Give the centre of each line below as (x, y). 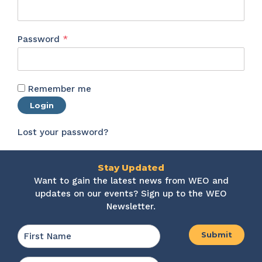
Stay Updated (131, 168)
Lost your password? (63, 132)
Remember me (60, 89)
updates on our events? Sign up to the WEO (131, 194)
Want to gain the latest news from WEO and (131, 181)
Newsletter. (131, 206)
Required (87, 39)
